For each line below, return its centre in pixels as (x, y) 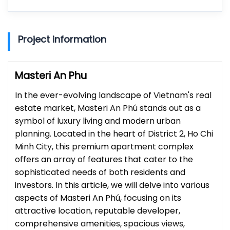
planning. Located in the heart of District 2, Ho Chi (114, 133)
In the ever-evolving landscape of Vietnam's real (113, 95)
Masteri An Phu (51, 75)
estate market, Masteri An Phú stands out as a (108, 108)
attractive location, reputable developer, (98, 210)
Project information (62, 39)
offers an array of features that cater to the (104, 159)
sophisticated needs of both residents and (100, 172)
